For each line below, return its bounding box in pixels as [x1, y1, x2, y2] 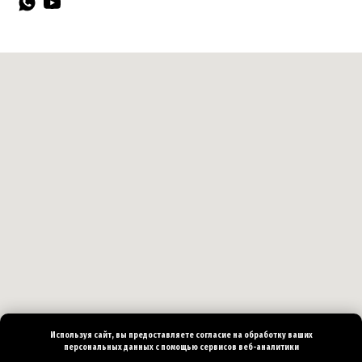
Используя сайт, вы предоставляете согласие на [49, 330, 244, 341]
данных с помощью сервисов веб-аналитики [121, 343, 299, 353]
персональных [63, 343, 122, 353]
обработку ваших [243, 330, 313, 341]
